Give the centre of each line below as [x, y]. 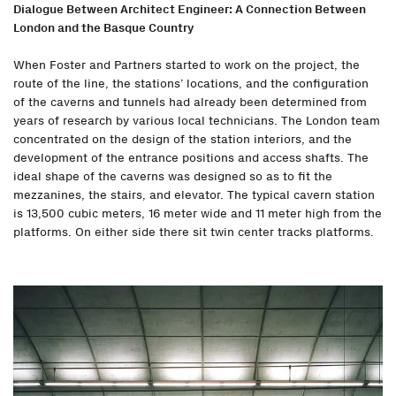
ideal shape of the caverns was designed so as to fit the [173, 177]
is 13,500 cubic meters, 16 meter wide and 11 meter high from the [198, 214]
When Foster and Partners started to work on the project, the [187, 65]
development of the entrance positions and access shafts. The [191, 158]
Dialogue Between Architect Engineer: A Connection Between [190, 10]
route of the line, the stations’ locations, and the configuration [191, 84]
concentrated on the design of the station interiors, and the [183, 140]
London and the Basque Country [104, 28]
